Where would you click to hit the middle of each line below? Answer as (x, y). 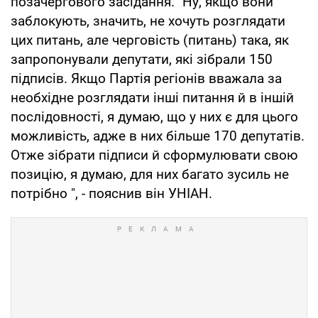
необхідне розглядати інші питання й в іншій (152, 97)
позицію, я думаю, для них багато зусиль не (150, 174)
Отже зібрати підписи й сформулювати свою (154, 155)
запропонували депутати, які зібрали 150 (142, 59)
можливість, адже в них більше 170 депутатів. (158, 136)
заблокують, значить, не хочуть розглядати (148, 21)
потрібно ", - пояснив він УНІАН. (111, 193)
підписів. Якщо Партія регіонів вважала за (146, 78)
